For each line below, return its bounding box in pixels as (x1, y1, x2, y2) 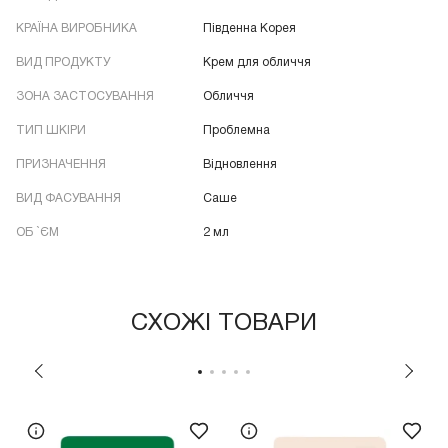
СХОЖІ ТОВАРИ (131, 313, 317, 336)
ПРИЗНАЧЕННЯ (16, 159, 106, 171)
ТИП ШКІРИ (16, 125, 86, 137)
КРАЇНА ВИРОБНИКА (16, 23, 137, 35)
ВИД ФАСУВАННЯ (16, 193, 121, 205)
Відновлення (203, 159, 278, 171)
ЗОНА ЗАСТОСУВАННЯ (16, 91, 154, 103)
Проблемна (203, 125, 271, 137)
